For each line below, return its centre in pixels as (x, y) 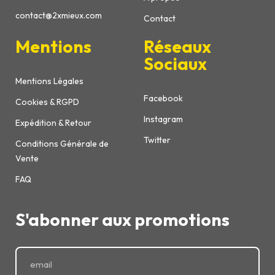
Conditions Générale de (62, 144)
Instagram (163, 119)
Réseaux (177, 47)
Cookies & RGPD (47, 102)
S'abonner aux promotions (122, 220)
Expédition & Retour (53, 123)
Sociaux (175, 64)
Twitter (157, 140)
